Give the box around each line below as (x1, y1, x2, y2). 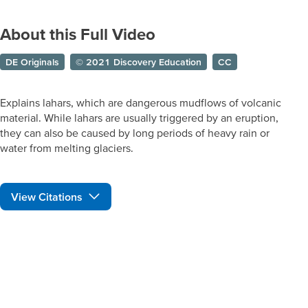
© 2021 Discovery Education (76, 56, 201, 67)
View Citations (11, 190, 82, 203)
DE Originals (5, 56, 59, 67)
